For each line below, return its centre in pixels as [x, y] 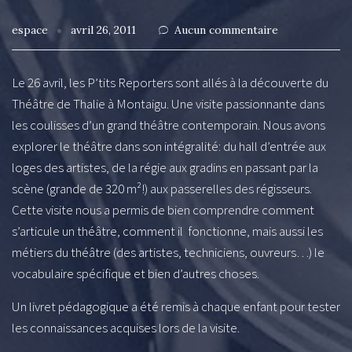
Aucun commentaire [226, 30]
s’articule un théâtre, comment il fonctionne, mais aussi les [167, 231]
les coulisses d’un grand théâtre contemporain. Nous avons [169, 125]
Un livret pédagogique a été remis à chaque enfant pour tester [176, 307]
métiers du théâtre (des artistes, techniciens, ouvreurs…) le [168, 253]
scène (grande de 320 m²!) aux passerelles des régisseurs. [162, 189]
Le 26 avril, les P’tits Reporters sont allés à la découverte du [170, 83]
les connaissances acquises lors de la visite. [126, 328]
